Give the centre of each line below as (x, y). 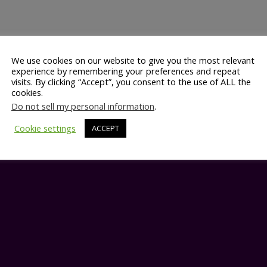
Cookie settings (45, 128)
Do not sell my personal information (83, 106)
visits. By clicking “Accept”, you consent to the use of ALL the (131, 81)
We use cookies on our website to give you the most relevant (133, 60)
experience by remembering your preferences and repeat (126, 71)
